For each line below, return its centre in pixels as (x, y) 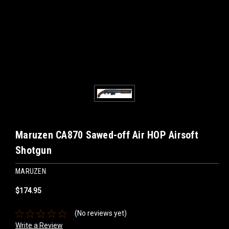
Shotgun (33, 150)
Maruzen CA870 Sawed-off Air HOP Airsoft (107, 135)
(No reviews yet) (100, 213)
